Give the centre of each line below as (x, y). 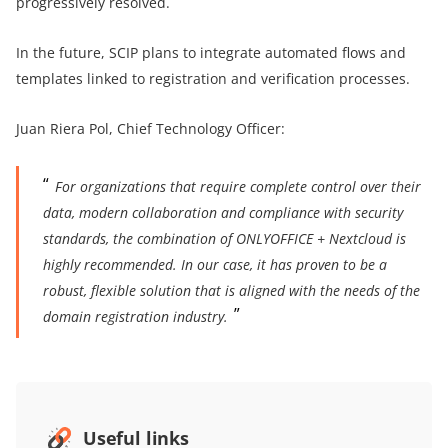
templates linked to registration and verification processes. (213, 78)
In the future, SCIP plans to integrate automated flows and (211, 52)
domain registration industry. (135, 316)
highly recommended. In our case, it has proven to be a (215, 264)
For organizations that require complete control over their (238, 186)
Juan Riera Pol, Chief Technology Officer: (150, 128)
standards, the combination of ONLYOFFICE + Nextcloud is (224, 238)
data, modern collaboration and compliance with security (223, 212)
